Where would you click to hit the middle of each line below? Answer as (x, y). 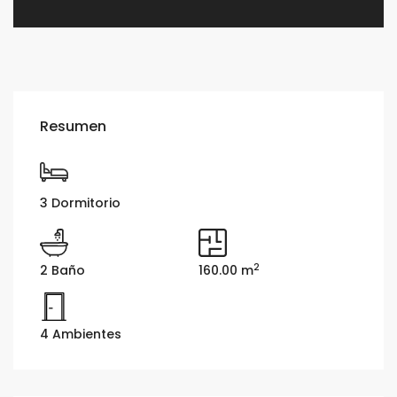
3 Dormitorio (81, 203)
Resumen (74, 127)
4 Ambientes (81, 335)
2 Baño (63, 271)
